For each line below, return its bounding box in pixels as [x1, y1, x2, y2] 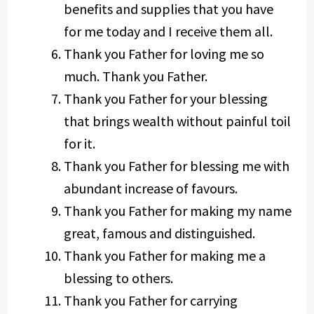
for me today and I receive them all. [63, 22, 273, 40]
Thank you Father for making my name [63, 202, 292, 219]
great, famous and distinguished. [63, 224, 255, 242]
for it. [63, 135, 95, 152]
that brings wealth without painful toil [63, 112, 291, 130]
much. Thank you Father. [63, 67, 207, 85]
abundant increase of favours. [63, 179, 238, 197]
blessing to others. [63, 269, 173, 287]
